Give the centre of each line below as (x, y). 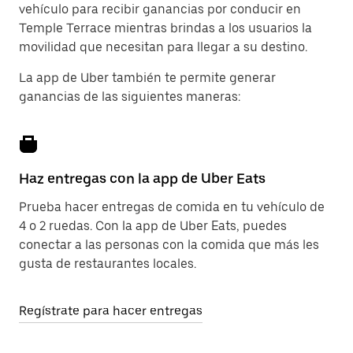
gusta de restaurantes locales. (108, 264)
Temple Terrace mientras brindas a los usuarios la (165, 28)
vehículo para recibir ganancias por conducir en (160, 9)
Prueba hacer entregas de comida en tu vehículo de (172, 207)
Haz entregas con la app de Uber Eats (142, 178)
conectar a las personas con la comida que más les (169, 245)
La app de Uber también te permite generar (147, 78)
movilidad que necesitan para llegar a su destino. (163, 47)
